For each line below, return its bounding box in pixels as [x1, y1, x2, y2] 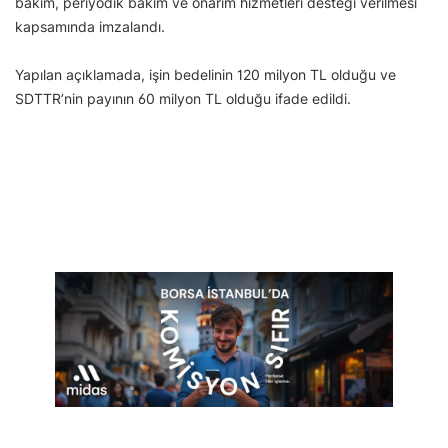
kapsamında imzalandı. [15, 18, 165, 36]
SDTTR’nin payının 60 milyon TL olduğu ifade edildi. [15, 90, 351, 108]
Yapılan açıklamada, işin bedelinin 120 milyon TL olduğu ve [15, 66, 396, 84]
